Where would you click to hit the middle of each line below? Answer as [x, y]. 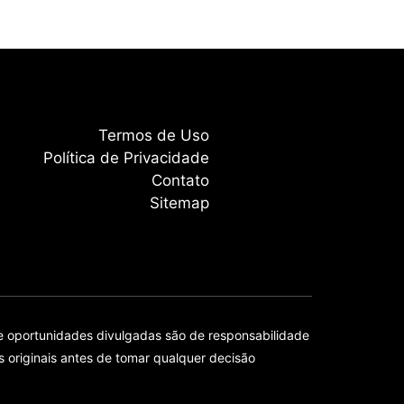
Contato [180, 181]
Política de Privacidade [126, 158]
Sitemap [179, 203]
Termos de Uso [154, 136]
